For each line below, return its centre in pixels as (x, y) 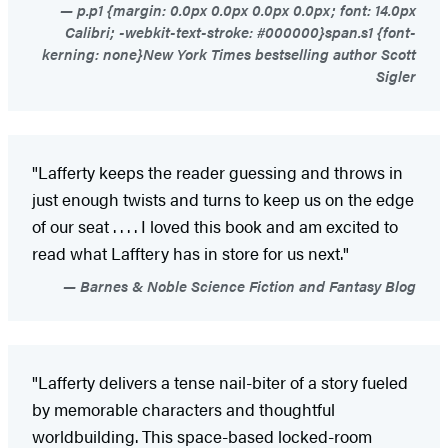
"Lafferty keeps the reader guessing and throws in (217, 171)
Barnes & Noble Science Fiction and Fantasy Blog (246, 285)
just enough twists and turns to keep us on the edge (223, 198)
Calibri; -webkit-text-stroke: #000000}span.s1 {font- (240, 31)
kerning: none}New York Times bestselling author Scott (229, 53)
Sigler (396, 75)
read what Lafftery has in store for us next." (190, 252)
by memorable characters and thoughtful (183, 408)
